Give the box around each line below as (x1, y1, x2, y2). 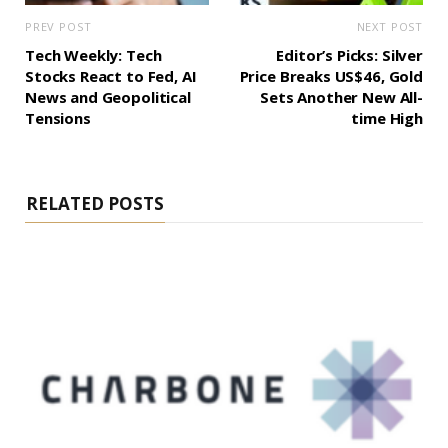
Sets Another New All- (260, 86, 423, 107)
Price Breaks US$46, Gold (239, 65, 423, 86)
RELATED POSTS (26, 191, 164, 215)
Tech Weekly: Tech (25, 44, 162, 65)
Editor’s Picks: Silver (276, 44, 423, 65)
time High (351, 107, 423, 128)
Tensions (25, 107, 91, 128)
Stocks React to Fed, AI (25, 65, 197, 86)
